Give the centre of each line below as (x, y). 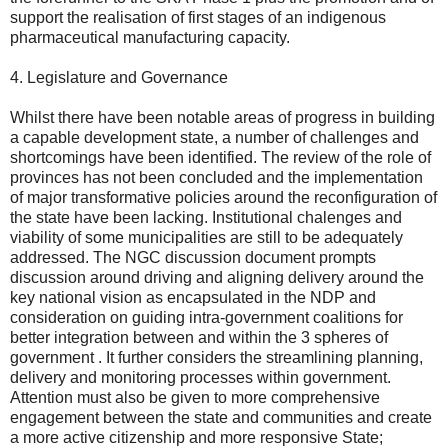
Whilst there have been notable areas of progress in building (222, 117)
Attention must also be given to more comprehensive (195, 397)
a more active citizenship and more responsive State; (196, 437)
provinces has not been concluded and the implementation (216, 177)
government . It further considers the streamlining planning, (216, 357)
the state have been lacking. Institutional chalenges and (206, 217)
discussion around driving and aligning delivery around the (217, 277)
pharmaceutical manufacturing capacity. (150, 37)
